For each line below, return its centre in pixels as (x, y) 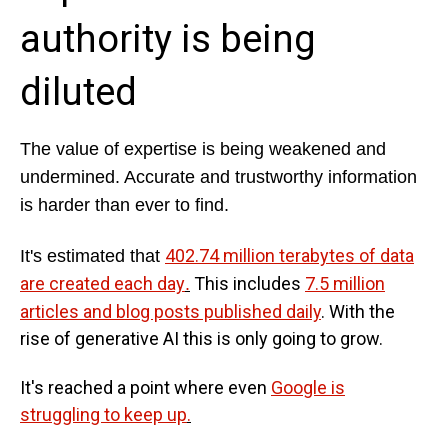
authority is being (168, 39)
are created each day (102, 283)
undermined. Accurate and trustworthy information (218, 177)
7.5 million (345, 283)
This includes (247, 283)
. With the (358, 311)
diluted (78, 92)
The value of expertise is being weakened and (203, 149)
